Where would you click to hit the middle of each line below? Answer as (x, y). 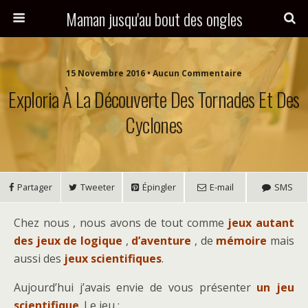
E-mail (221, 187)
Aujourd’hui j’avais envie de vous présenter (135, 287)
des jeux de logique (68, 241)
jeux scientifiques (111, 258)
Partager (34, 187)
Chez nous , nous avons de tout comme (119, 223)
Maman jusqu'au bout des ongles (154, 19)
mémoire (242, 241)
